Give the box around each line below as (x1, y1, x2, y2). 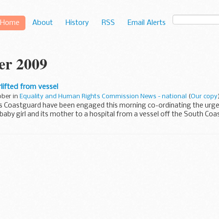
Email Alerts (128, 19, 166, 27)
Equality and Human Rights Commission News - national (20, 93, 187, 100)
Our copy (191, 93, 218, 100)
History (66, 19, 89, 27)
